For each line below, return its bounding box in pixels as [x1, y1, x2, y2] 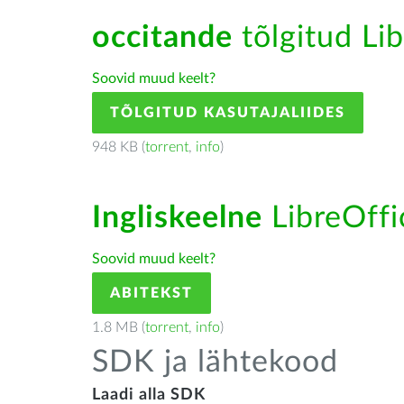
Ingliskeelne [92, 203, 262, 234]
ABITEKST [110, 286, 193, 300]
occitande [92, 23, 233, 53]
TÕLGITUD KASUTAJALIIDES [110, 106, 345, 120]
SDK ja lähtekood [92, 347, 338, 378]
